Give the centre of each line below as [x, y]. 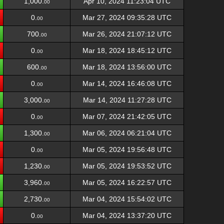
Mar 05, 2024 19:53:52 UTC [127, 166]
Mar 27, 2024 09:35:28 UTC [127, 17]
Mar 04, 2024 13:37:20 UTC [127, 215]
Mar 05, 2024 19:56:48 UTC [127, 149]
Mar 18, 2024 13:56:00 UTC [127, 67]
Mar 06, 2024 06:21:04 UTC [127, 133]
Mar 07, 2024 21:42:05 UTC [127, 116]
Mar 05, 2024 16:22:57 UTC [127, 182]
